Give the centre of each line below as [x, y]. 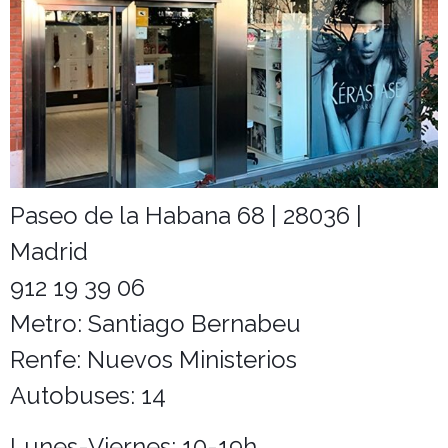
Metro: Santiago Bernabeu [155, 324]
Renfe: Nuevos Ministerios [153, 360]
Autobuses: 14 [88, 396]
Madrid [49, 252]
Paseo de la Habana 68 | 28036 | [186, 216]
